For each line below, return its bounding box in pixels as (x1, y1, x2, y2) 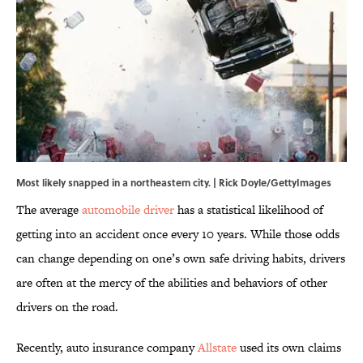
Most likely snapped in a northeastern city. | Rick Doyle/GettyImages (16, 175, 331, 190)
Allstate (198, 339, 237, 357)
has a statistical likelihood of (174, 201, 323, 219)
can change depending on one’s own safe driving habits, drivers (16, 250, 345, 267)
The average (16, 201, 82, 219)
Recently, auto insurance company (16, 339, 198, 357)
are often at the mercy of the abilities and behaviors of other (16, 274, 327, 292)
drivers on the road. (16, 298, 118, 316)
